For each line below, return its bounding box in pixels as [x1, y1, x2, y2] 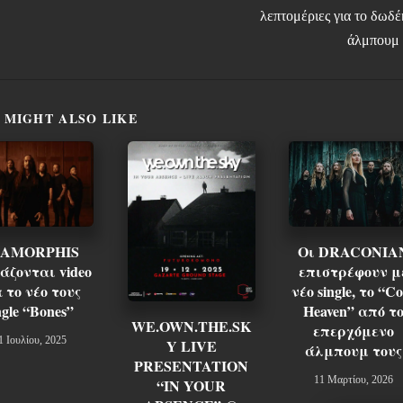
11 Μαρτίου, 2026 [313, 372, 393, 386]
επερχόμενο [312, 319, 394, 341]
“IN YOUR [157, 374, 227, 396]
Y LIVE [166, 335, 217, 356]
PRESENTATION [134, 354, 249, 376]
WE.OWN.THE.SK [131, 315, 252, 336]
